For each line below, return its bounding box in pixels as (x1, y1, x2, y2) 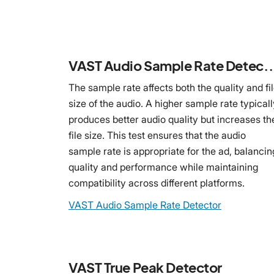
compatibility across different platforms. (68, 176, 245, 189)
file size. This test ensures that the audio (68, 128, 246, 141)
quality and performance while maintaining (68, 160, 258, 173)
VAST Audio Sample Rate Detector (68, 198, 221, 211)
